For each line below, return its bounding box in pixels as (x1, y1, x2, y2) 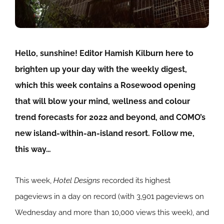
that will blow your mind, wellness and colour (15, 96, 190, 106)
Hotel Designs (53, 176, 100, 185)
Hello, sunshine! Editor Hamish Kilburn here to (15, 48, 193, 58)
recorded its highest (100, 176, 170, 185)
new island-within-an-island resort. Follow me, (15, 128, 194, 138)
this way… (15, 144, 51, 154)
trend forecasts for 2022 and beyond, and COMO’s (15, 112, 205, 122)
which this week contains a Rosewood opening (15, 80, 195, 90)
